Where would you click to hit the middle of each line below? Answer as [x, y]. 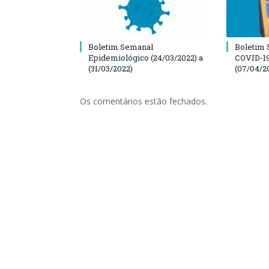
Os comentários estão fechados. [144, 101]
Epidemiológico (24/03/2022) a [146, 57]
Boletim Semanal [121, 47]
